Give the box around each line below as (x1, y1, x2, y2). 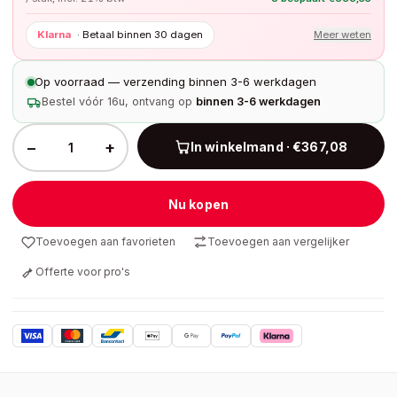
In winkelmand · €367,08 (190, 138, 348, 154)
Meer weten (314, 28, 371, 41)
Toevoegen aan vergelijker (207, 235, 349, 248)
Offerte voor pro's (35, 265, 130, 278)
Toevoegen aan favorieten (35, 235, 175, 248)
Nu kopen (167, 196, 230, 212)
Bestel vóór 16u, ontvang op (42, 95, 192, 108)
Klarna (37, 28, 71, 41)
